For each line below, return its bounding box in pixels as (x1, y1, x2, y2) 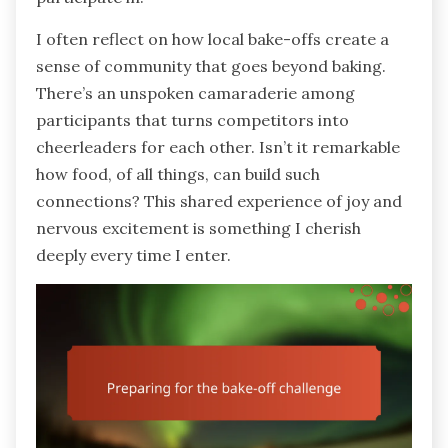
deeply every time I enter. (36, 245, 231, 266)
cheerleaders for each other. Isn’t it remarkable (36, 137, 400, 158)
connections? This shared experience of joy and (36, 191, 402, 212)
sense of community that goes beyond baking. (36, 56, 386, 77)
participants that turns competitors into (36, 110, 349, 131)
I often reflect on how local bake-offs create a (36, 29, 389, 50)
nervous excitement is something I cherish (36, 218, 361, 239)
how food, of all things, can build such (36, 164, 320, 185)
